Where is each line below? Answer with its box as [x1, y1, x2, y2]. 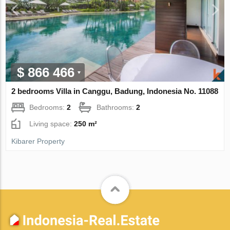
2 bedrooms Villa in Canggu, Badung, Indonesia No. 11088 [11, 87, 219, 96]
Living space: [29, 120, 74, 128]
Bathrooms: [97, 103, 137, 112]
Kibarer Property [11, 137, 65, 146]
